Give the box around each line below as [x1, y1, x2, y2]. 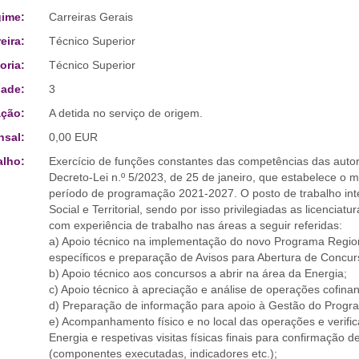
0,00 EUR [48, 131, 98, 143]
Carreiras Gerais [48, 10, 133, 23]
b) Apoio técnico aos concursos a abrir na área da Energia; [48, 267, 347, 280]
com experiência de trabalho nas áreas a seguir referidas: [48, 219, 342, 232]
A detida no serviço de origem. [48, 107, 203, 119]
